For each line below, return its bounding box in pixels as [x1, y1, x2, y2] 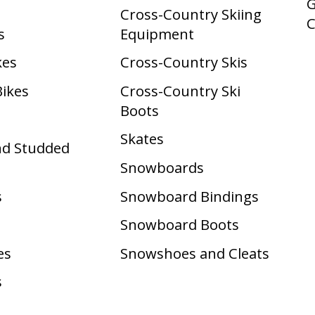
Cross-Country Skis [120, 52, 247, 72]
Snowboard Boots [120, 214, 239, 235]
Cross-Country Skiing [120, 4, 262, 24]
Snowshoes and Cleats [120, 243, 269, 263]
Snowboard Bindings [120, 186, 259, 206]
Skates [120, 129, 164, 149]
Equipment [120, 23, 194, 44]
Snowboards [120, 157, 204, 177]
